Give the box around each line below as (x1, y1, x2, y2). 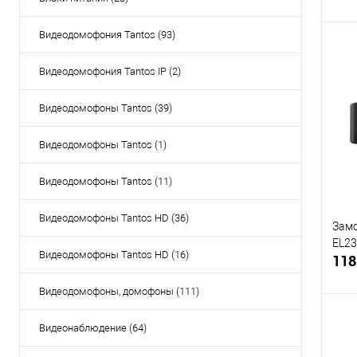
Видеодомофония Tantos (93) (39, 29, 175, 41)
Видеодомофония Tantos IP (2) (39, 65, 181, 78)
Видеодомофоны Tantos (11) (39, 175, 172, 188)
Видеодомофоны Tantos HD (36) (39, 212, 189, 225)
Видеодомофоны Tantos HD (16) (39, 249, 189, 261)
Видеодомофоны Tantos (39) (39, 102, 172, 115)
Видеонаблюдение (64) (39, 322, 147, 335)
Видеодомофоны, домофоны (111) (39, 285, 199, 298)
